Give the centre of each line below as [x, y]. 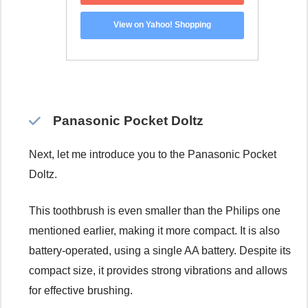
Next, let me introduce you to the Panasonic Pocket [153, 155]
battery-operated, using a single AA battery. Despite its [160, 251]
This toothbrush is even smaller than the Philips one [155, 211]
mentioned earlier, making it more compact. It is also [154, 231]
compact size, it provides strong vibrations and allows [158, 271]
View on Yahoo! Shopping [162, 25]
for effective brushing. [81, 291]
